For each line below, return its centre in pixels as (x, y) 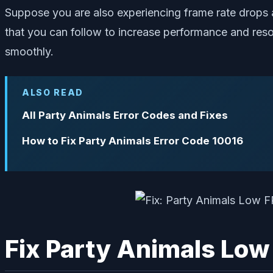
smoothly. (29, 51)
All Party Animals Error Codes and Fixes (125, 115)
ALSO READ (53, 92)
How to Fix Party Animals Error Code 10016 (133, 141)
